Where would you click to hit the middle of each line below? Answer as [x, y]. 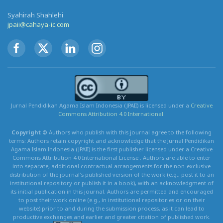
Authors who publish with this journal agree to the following [130, 132]
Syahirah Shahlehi [35, 15]
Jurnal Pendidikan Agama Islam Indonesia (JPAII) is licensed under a [101, 105]
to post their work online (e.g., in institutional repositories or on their [111, 200]
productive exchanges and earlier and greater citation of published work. [111, 217]
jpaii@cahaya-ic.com [38, 24]
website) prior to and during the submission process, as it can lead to [111, 208]
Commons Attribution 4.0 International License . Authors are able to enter [111, 157]
